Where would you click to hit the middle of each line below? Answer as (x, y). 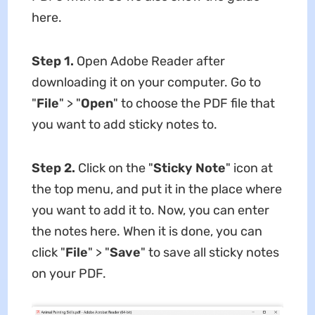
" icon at (249, 168)
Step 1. (52, 61)
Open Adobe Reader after (149, 61)
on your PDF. (69, 273)
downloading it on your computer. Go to (146, 82)
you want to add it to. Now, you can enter (150, 210)
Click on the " (114, 168)
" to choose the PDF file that (194, 103)
